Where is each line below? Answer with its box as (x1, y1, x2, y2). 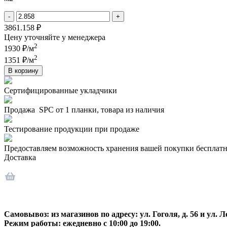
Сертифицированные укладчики (4, 86, 117, 95)
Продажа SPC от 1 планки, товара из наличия (4, 105, 164, 115)
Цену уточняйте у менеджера (4, 32, 105, 42)
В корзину (8, 67, 39, 75)
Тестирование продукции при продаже (4, 125, 139, 134)
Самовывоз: (4, 210, 49, 219)
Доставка (4, 153, 36, 162)
